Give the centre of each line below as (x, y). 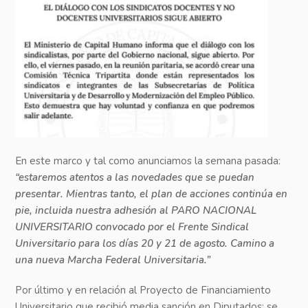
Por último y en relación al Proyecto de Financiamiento (143, 290)
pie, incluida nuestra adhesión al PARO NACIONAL (136, 210)
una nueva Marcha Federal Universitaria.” (113, 260)
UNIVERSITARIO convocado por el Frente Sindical (132, 227)
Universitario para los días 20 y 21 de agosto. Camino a (145, 243)
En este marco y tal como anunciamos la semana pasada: (148, 161)
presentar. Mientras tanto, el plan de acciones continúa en (152, 194)
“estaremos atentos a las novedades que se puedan (135, 177)
